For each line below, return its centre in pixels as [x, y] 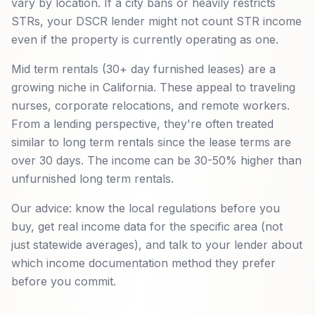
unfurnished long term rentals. [92, 179]
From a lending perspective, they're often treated [142, 124]
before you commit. [64, 281]
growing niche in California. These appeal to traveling [153, 87]
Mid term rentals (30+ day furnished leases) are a [143, 69]
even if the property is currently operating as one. [145, 39]
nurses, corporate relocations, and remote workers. [150, 105]
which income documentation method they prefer [143, 263]
